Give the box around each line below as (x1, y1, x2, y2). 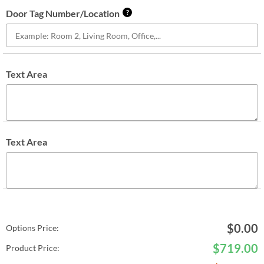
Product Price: (6, 243, 60, 253)
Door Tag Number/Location (6, 8, 120, 19)
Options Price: (6, 223, 59, 233)
